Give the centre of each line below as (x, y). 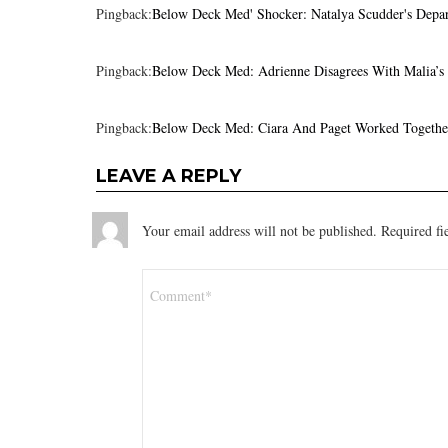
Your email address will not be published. (259, 230)
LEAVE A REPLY (168, 175)
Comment (175, 276)
